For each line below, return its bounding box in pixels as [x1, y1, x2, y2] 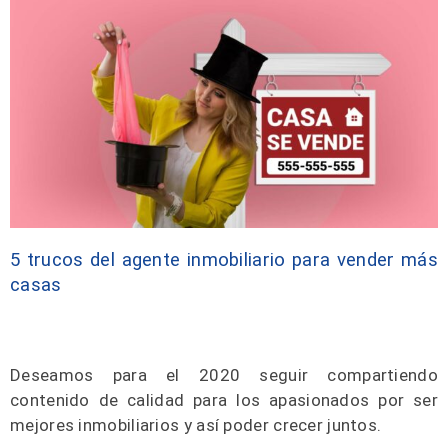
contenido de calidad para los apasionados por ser [10, 389, 438, 410]
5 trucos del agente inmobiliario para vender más [10, 248, 438, 271]
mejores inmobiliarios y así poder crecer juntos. [10, 414, 382, 435]
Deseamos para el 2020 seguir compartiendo [10, 364, 438, 385]
